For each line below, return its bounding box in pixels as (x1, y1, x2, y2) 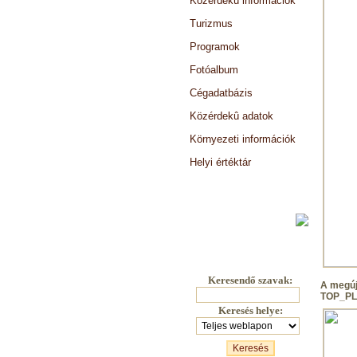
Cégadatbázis (190, 87, 253, 99)
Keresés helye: (218, 304, 283, 316)
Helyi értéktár (190, 156, 251, 168)
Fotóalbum (190, 64, 238, 76)
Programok (190, 41, 240, 53)
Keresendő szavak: (208, 274, 292, 286)
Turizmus (190, 18, 233, 29)
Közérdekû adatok (190, 110, 273, 122)
